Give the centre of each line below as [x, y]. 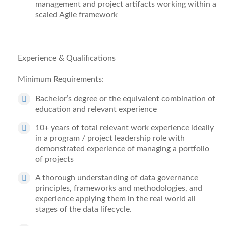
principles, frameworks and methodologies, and [119, 188]
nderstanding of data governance [140, 178]
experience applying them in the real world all [116, 199]
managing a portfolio [173, 149]
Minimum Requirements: [61, 79]
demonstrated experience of [86, 149]
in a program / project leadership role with [110, 138]
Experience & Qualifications [67, 58]
